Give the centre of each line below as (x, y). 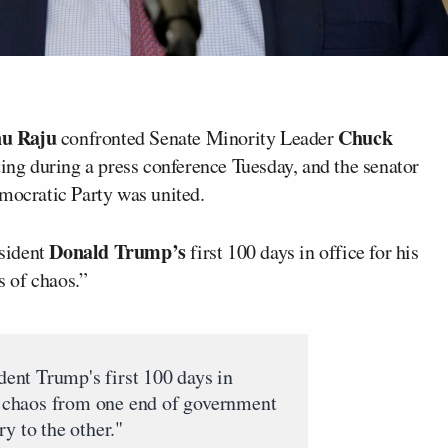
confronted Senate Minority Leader (197, 137)
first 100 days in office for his (302, 251)
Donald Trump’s (117, 251)
